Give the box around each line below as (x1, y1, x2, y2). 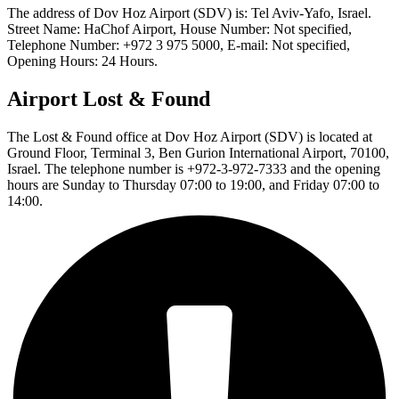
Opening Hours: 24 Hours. (7, 53, 158, 69)
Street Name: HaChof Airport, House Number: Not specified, (7, 21, 352, 37)
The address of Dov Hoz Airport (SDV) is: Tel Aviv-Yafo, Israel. (7, 5, 371, 21)
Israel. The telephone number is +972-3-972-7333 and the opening (7, 160, 380, 176)
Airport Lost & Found (7, 87, 210, 111)
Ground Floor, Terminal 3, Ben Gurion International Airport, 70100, (7, 144, 389, 160)
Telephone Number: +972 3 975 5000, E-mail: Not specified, (7, 37, 350, 53)
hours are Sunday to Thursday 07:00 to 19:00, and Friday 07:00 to (7, 176, 379, 192)
